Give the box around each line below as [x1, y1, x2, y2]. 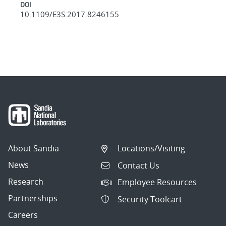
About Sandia [8, 143, 59, 154]
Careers [8, 209, 38, 221]
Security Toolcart [118, 193, 183, 205]
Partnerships [8, 193, 58, 204]
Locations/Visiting [118, 143, 186, 154]
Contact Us [118, 159, 160, 171]
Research [8, 176, 43, 188]
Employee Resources [118, 177, 197, 188]
